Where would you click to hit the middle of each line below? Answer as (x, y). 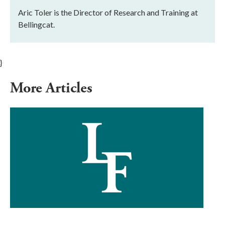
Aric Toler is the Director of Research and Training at (108, 12)
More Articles (53, 88)
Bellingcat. (36, 24)
